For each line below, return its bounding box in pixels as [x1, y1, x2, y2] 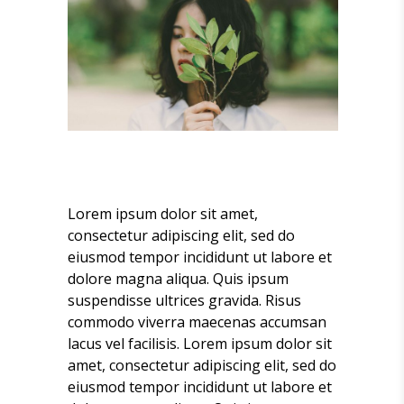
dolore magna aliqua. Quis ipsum [68, 268, 289, 289]
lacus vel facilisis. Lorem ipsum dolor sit [68, 333, 332, 353]
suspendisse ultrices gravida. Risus [68, 289, 301, 310]
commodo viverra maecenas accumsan [68, 311, 326, 332]
